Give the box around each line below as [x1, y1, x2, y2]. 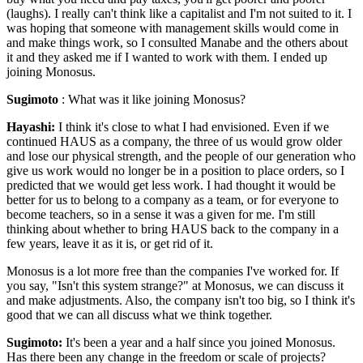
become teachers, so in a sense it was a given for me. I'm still [6, 207, 315, 222]
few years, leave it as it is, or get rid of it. [6, 237, 213, 251]
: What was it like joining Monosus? [58, 92, 246, 107]
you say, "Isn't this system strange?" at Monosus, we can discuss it [6, 279, 344, 293]
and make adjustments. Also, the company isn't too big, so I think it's [6, 293, 355, 308]
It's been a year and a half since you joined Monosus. [62, 335, 335, 350]
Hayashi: [6, 120, 55, 135]
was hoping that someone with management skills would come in [6, 21, 339, 36]
